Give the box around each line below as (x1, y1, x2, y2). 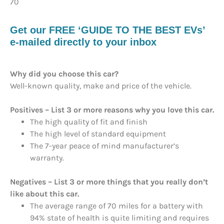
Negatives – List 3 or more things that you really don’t (10, 177, 208, 187)
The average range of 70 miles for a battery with (30, 201, 203, 211)
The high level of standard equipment (30, 129, 166, 139)
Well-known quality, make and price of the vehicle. (10, 81, 191, 91)
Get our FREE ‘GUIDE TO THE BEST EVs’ (10, 24, 205, 36)
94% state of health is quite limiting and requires (30, 213, 209, 223)
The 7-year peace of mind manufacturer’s (30, 141, 179, 151)
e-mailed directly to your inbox (10, 36, 156, 48)
